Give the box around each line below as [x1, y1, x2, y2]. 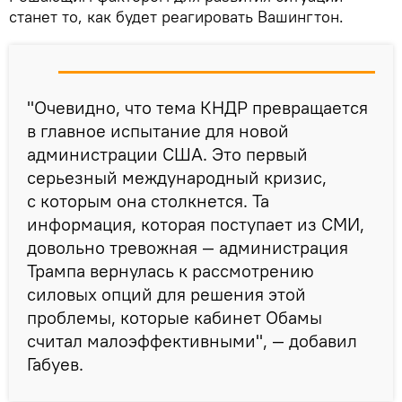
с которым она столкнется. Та [27, 188, 269, 212]
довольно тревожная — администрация [27, 235, 348, 258]
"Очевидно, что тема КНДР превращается [27, 95, 368, 118]
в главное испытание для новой [27, 118, 289, 142]
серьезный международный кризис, [27, 165, 327, 188]
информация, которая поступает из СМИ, [27, 212, 364, 235]
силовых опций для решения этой [27, 282, 306, 305]
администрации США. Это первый [27, 142, 308, 165]
